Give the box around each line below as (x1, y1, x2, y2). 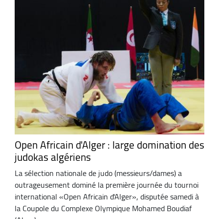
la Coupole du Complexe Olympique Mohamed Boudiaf (15, 201, 192, 216)
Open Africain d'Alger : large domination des (15, 135, 204, 154)
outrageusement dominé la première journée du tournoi (15, 177, 198, 193)
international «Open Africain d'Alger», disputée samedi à (15, 189, 199, 204)
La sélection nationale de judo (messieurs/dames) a (15, 166, 182, 181)
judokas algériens (15, 147, 91, 167)
